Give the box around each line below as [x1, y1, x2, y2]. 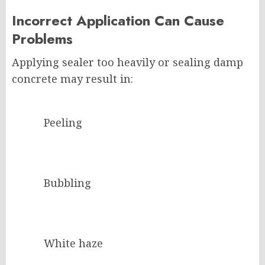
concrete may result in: [12, 72, 133, 86]
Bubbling [44, 176, 91, 190]
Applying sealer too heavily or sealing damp [12, 55, 243, 70]
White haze [44, 236, 103, 251]
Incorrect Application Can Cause [12, 10, 224, 31]
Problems [12, 28, 73, 50]
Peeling [44, 115, 82, 130]
